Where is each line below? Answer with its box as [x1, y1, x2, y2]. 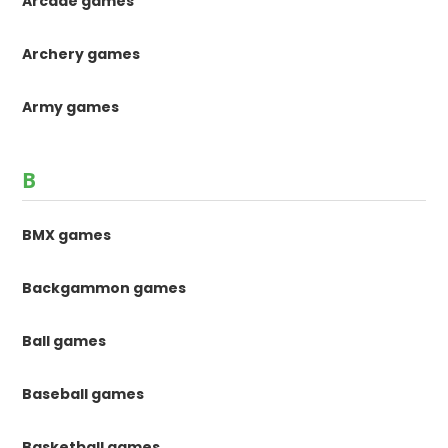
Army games [22, 97, 120, 118]
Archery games [22, 44, 141, 65]
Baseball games [22, 384, 145, 405]
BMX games [22, 225, 112, 246]
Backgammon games [22, 278, 187, 299]
